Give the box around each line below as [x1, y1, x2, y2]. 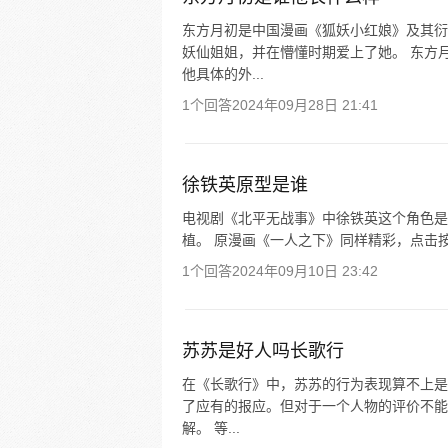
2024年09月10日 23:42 [232, 263, 378, 279]
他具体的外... [182, 66, 264, 82]
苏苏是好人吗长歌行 [182, 341, 344, 361]
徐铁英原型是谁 [182, 175, 308, 195]
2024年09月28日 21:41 [232, 97, 378, 113]
